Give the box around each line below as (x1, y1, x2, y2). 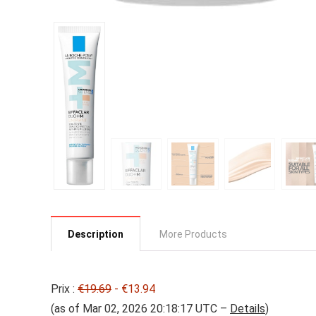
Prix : (51, 281, 78, 296)
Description (68, 228, 123, 240)
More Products (159, 228, 227, 240)
